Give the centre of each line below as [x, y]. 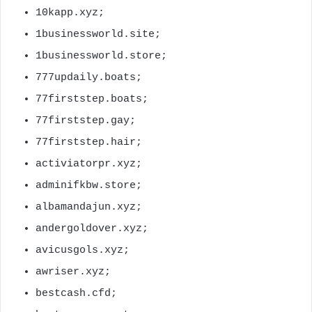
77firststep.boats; [92, 99]
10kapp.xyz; [70, 13]
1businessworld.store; [101, 56]
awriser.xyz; [73, 272]
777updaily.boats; [89, 77]
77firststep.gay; [86, 120]
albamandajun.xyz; [89, 207]
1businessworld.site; [98, 34]
